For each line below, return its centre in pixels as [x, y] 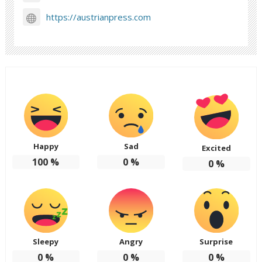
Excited [216, 148]
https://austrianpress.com [99, 17]
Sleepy [46, 241]
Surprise [216, 241]
